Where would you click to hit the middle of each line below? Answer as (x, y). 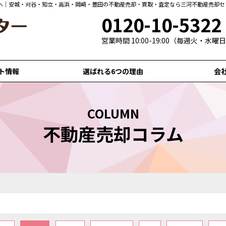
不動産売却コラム (113, 133)
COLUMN (113, 113)
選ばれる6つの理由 (113, 71)
